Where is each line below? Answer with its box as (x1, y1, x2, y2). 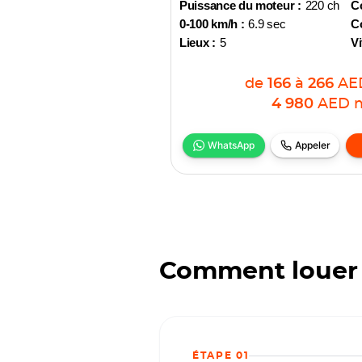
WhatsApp (207, 139, 255, 151)
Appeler (294, 139, 330, 151)
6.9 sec (248, 17, 286, 31)
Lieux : (179, 36, 216, 49)
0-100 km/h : (179, 17, 245, 31)
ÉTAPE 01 (192, 351, 250, 360)
